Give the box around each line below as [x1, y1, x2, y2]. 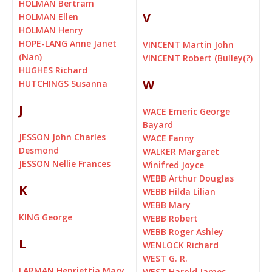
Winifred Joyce [143, 159, 204, 171]
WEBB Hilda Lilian [143, 186, 216, 198]
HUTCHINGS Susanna [19, 78, 107, 90]
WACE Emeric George [143, 106, 230, 118]
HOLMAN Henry [19, 24, 83, 36]
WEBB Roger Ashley [143, 226, 223, 238]
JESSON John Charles [19, 131, 106, 143]
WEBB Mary [143, 199, 191, 211]
